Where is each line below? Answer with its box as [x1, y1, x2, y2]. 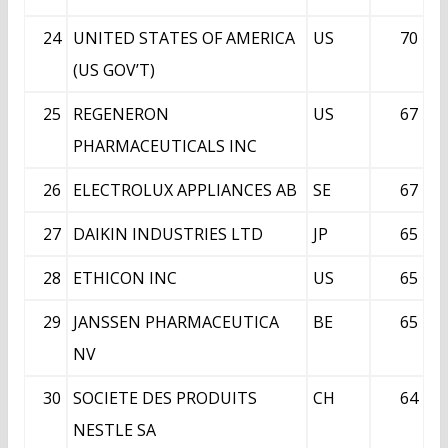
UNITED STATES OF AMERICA [73, 27, 295, 50]
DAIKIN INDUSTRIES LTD [73, 223, 263, 246]
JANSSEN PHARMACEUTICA [73, 311, 279, 334]
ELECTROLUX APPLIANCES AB [73, 179, 297, 202]
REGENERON [73, 103, 169, 126]
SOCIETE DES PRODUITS [73, 387, 257, 410]
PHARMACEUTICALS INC [73, 135, 257, 158]
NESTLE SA [73, 419, 156, 442]
